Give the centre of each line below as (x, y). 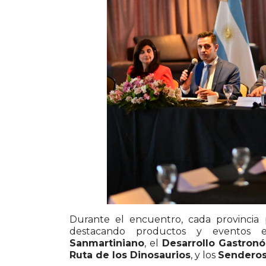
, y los (204, 255)
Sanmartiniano (107, 243)
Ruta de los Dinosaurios (130, 255)
